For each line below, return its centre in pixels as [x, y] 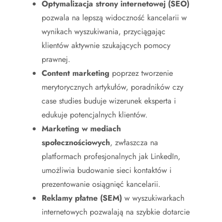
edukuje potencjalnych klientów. [95, 114]
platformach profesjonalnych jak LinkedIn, [111, 156]
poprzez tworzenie [141, 73]
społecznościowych [76, 142]
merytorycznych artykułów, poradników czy [112, 87]
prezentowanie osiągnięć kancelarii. [101, 184]
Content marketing [76, 73]
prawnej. [56, 59]
